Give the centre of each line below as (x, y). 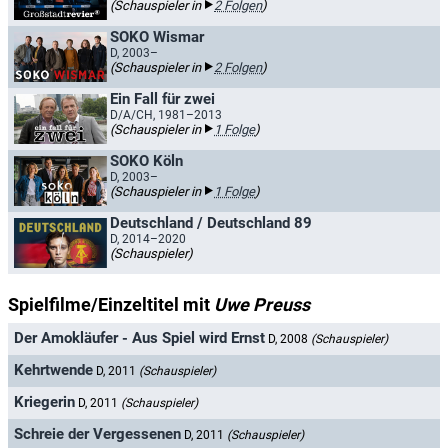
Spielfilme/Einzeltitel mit (111, 304)
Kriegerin (44, 402)
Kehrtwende (53, 370)
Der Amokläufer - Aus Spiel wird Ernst (139, 338)
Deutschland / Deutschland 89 (211, 223)
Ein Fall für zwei (162, 99)
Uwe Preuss (262, 304)
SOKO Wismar (157, 37)
